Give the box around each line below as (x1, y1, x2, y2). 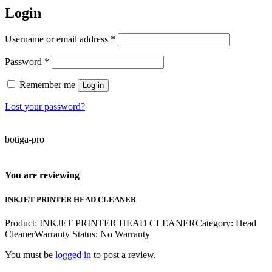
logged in (55, 249, 91, 260)
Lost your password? (5, 101, 85, 112)
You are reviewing (5, 170, 80, 181)
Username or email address (5, 34, 110, 45)
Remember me (19, 80, 75, 90)
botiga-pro (5, 134, 44, 145)
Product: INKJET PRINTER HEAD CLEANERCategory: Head (5, 217, 256, 228)
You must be (5, 249, 55, 260)
